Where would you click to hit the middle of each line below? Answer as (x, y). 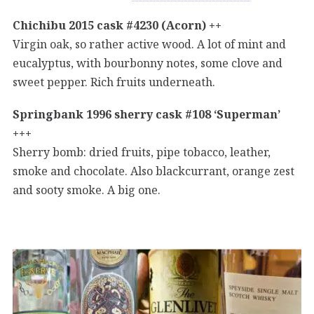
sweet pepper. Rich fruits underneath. (114, 82)
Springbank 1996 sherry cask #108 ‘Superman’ (146, 114)
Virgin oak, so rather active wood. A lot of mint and (149, 44)
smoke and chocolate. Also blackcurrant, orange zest (153, 171)
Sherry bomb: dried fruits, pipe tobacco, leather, (142, 152)
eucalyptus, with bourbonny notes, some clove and (148, 63)
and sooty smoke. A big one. (87, 190)
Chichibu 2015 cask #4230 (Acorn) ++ (117, 25)
